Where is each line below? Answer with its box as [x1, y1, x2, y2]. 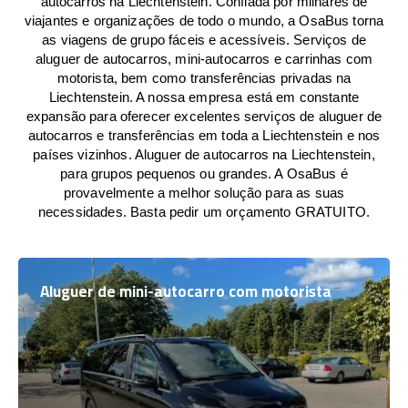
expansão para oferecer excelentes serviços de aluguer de [25, 108, 382, 124]
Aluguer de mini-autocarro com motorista [40, 277, 331, 306]
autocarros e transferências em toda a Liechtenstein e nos [27, 127, 381, 143]
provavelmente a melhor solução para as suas [63, 185, 345, 200]
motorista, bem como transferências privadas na [56, 70, 352, 86]
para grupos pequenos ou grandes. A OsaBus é [60, 166, 348, 181]
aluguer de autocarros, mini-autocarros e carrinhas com [35, 51, 373, 66]
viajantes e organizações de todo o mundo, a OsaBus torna [24, 13, 384, 28]
